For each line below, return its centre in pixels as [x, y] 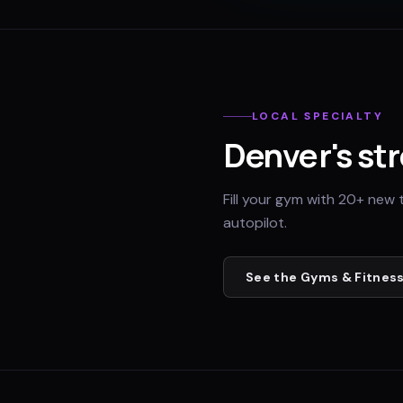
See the [273, 277]
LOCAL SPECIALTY [318, 116]
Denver [277, 155]
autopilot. [255, 223]
